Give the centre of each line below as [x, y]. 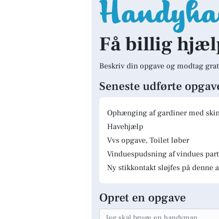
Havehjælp [125, 127]
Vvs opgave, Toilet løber [148, 140]
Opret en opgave [142, 198]
